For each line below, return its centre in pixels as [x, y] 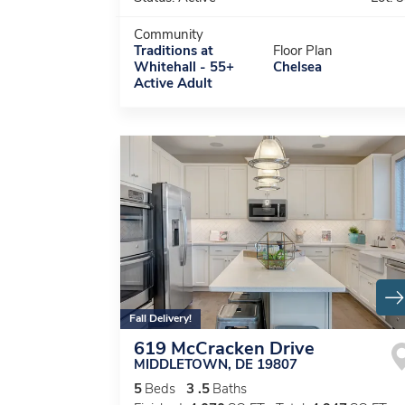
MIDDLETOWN [181, 366]
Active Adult [173, 85]
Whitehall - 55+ [184, 69]
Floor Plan [303, 52]
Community [169, 36]
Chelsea [297, 69]
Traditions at [174, 52]
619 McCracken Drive [224, 350]
